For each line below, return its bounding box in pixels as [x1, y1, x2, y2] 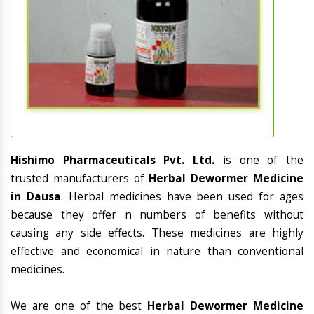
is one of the [222, 153, 304, 168]
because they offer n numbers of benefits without [11, 207, 303, 223]
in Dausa [11, 189, 61, 205]
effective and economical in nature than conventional [11, 244, 303, 259]
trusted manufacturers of [11, 171, 149, 186]
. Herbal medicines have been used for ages [60, 189, 303, 205]
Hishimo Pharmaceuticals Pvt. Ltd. [11, 153, 223, 168]
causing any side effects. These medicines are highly [11, 226, 303, 241]
